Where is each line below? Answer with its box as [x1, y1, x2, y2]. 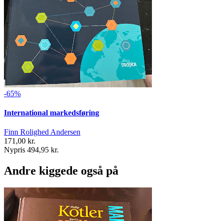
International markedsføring [4, 108, 99, 117]
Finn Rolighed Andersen [4, 128, 80, 137]
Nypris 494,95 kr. [4, 146, 59, 154]
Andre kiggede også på [4, 164, 118, 178]
